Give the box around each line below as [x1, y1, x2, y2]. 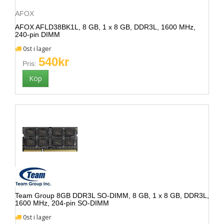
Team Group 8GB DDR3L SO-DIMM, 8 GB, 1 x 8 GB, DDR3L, [15, 191, 209, 199]
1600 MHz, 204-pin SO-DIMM [15, 199, 109, 207]
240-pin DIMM [15, 30, 60, 38]
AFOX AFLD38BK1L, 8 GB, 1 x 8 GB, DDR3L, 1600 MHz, [15, 23, 195, 31]
